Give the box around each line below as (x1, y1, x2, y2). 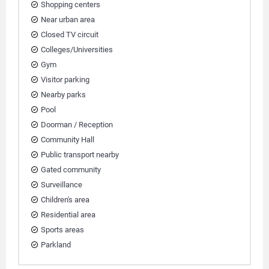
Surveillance (41, 180, 82, 189)
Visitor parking (41, 75, 89, 84)
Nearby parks (41, 90, 86, 99)
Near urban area (41, 15, 95, 24)
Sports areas (41, 225, 84, 234)
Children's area (41, 195, 89, 204)
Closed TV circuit (41, 30, 98, 39)
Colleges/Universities (41, 45, 113, 54)
